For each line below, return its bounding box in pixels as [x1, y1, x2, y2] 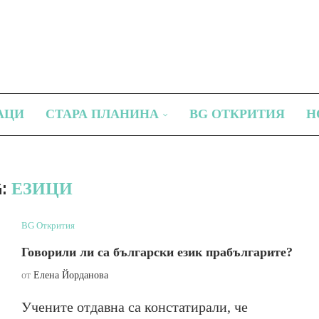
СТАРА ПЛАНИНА [46, 107, 159, 121]
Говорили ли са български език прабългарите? [21, 245, 293, 259]
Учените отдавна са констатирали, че [21, 299, 248, 315]
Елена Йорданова [33, 270, 108, 281]
